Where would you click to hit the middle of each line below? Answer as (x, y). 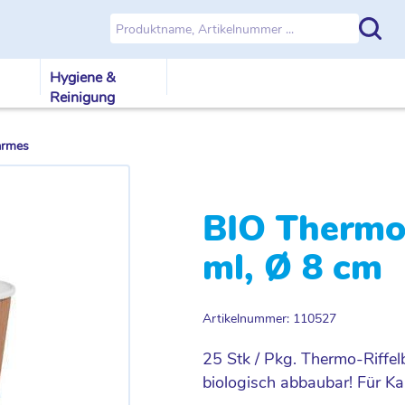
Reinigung (82, 98)
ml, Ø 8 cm (292, 268)
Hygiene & (83, 78)
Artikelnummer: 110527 (269, 319)
